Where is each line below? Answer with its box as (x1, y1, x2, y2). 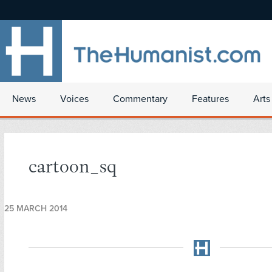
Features (192, 93, 229, 105)
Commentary (113, 93, 168, 105)
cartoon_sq (29, 159, 117, 177)
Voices (60, 93, 89, 105)
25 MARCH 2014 (4, 203, 67, 214)
